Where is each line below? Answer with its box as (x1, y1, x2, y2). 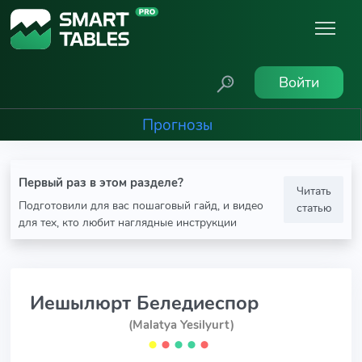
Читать (296, 183, 331, 199)
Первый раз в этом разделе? (19, 175, 183, 191)
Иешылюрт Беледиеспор (30, 290, 259, 316)
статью (296, 200, 331, 216)
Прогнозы (141, 114, 213, 136)
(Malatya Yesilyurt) (128, 317, 234, 333)
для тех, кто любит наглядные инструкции (19, 214, 237, 230)
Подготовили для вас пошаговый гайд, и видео (19, 197, 263, 213)
